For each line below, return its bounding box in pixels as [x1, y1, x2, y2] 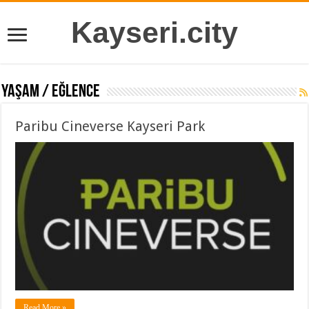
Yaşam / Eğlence [1, 83, 101, 101]
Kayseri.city [71, 16, 238, 49]
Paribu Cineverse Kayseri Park [15, 118, 206, 134]
